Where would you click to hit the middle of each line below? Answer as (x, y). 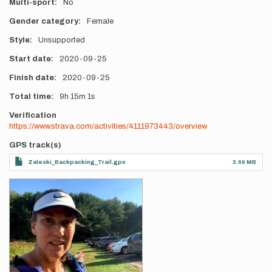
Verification (33, 115)
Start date (30, 59)
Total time (30, 97)
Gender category (44, 21)
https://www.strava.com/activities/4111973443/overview (108, 126)
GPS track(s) (35, 145)
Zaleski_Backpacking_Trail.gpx (77, 162)
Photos (23, 183)
